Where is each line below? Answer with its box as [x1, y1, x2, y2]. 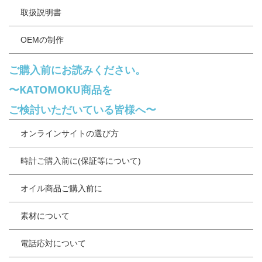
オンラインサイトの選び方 [20, 128, 119, 138]
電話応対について [20, 238, 86, 248]
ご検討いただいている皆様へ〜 [9, 102, 156, 116]
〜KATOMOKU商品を [9, 82, 112, 96]
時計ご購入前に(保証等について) [20, 156, 141, 166]
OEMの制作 [20, 35, 64, 44]
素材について [20, 211, 70, 220]
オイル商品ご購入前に [20, 183, 102, 193]
